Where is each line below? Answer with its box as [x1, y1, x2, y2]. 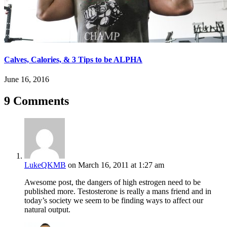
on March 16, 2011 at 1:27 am [68, 161, 164, 170]
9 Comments [4, 94, 69, 108]
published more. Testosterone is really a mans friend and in [24, 187, 211, 196]
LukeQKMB [24, 161, 66, 170]
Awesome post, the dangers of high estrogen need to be [24, 178, 201, 187]
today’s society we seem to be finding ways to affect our [24, 196, 203, 205]
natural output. [24, 205, 70, 214]
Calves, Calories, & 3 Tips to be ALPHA [4, 55, 142, 64]
